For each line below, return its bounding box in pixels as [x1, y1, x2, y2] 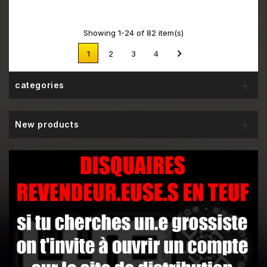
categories [15, 80, 64, 91]
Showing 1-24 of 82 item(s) [83, 28, 184, 38]
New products [15, 119, 79, 130]
